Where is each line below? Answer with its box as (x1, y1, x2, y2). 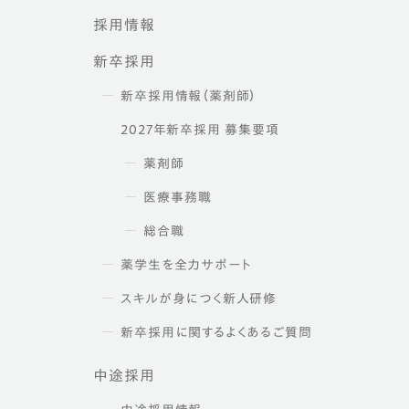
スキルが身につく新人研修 (121, 292, 277, 306)
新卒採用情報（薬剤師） (121, 89, 257, 103)
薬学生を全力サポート (121, 258, 252, 272)
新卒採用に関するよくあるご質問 (121, 326, 312, 340)
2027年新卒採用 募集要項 (121, 123, 279, 137)
